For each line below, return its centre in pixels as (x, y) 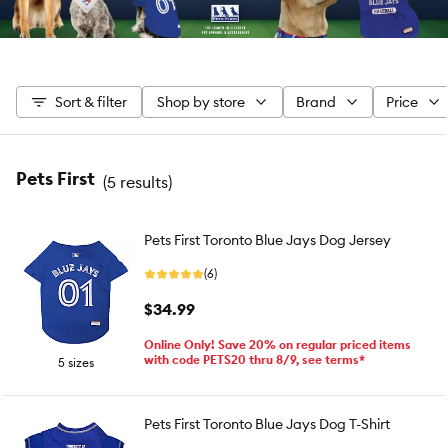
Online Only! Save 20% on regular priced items (277, 344)
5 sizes (76, 362)
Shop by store (200, 102)
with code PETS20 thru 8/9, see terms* (254, 359)
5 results (137, 181)
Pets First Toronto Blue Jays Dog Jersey (267, 240)
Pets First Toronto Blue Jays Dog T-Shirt (267, 424)
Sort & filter (91, 102)
